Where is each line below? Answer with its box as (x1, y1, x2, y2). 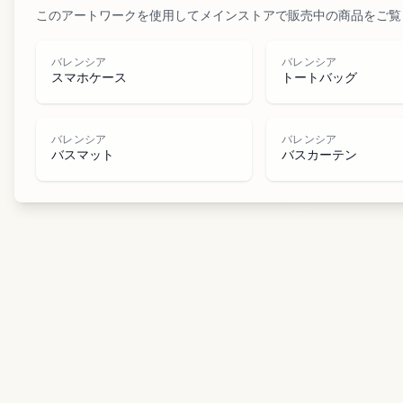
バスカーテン (282, 149, 357, 163)
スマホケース (51, 72, 127, 85)
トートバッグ (282, 72, 357, 85)
